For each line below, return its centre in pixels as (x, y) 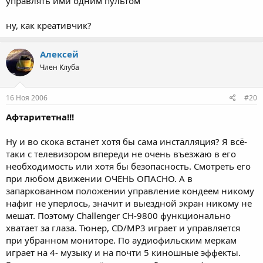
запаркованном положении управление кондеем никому (130, 190)
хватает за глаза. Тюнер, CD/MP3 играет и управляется (123, 227)
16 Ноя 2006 (27, 97)
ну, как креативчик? (49, 26)
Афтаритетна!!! (40, 117)
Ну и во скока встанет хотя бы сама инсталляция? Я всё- (127, 141)
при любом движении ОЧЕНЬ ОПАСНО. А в (99, 178)
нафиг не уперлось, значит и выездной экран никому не (129, 203)
